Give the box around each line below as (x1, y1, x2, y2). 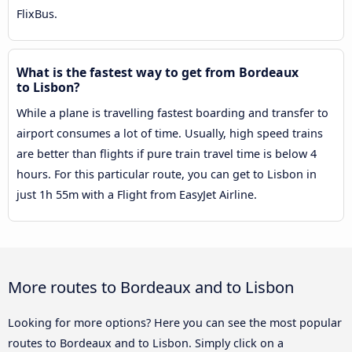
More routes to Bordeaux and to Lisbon (8, 275, 294, 298)
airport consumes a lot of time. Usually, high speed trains (16, 126, 323, 141)
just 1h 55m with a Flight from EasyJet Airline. (16, 187, 257, 203)
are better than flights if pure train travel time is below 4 (16, 146, 317, 162)
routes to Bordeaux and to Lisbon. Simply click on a (8, 335, 284, 350)
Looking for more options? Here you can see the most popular (8, 314, 342, 330)
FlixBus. (16, 6, 57, 22)
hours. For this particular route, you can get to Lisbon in (16, 167, 317, 182)
